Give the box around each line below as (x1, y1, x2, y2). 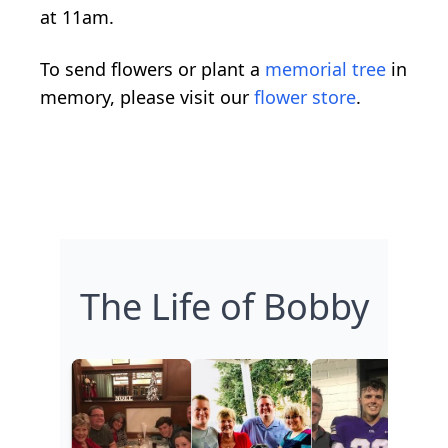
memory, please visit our (40, 84, 254, 109)
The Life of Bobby (79, 281, 369, 331)
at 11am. (40, 4, 114, 29)
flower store (254, 84, 356, 109)
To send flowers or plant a (40, 56, 265, 81)
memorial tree (265, 56, 386, 81)
